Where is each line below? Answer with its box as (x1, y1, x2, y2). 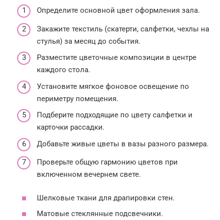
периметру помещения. (37, 94, 118, 103)
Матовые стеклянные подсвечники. (37, 209, 163, 218)
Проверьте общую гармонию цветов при (37, 158, 178, 167)
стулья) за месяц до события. (37, 36, 140, 46)
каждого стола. (37, 65, 90, 75)
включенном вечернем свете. (37, 170, 141, 179)
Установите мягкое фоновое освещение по (37, 82, 189, 91)
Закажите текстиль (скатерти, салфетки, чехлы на (37, 24, 209, 33)
